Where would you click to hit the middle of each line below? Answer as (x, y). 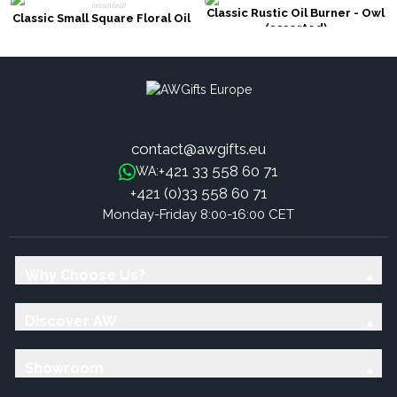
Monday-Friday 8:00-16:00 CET (198, 215)
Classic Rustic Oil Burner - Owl (296, 12)
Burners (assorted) (101, 33)
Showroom (64, 368)
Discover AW (70, 322)
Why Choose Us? (85, 275)
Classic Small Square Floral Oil (101, 18)
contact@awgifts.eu (198, 149)
